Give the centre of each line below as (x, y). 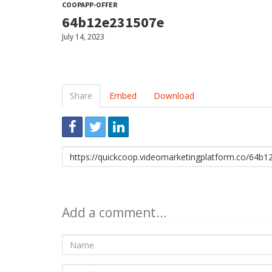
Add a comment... (114, 212)
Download (174, 96)
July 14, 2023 (83, 37)
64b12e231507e (113, 22)
